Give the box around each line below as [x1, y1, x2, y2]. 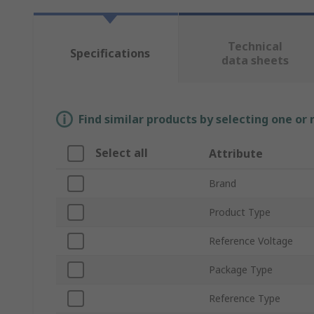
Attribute [209, 146, 263, 162]
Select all [95, 145, 148, 161]
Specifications [69, 46, 150, 62]
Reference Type [209, 292, 280, 306]
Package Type [209, 263, 273, 277]
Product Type [209, 205, 271, 219]
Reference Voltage [209, 234, 293, 248]
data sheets [221, 53, 289, 69]
